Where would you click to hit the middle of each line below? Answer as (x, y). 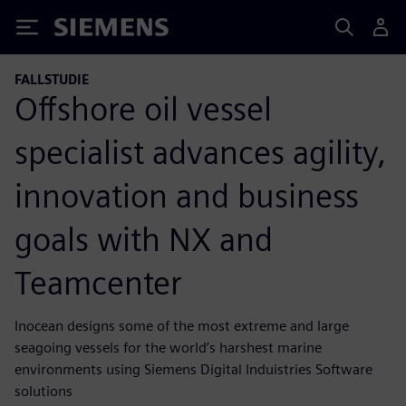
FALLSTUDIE (52, 79)
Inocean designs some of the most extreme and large (182, 325)
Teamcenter (98, 282)
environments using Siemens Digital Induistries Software (193, 369)
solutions (43, 391)
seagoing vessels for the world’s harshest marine (168, 347)
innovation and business (187, 195)
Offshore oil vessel (143, 108)
